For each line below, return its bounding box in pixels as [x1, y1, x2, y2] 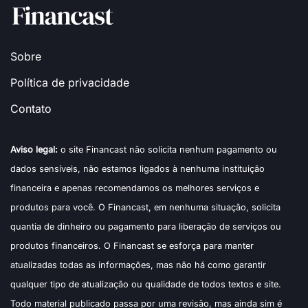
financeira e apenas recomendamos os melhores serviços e [10, 182, 259, 193]
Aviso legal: [10, 144, 58, 155]
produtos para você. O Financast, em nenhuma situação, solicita [10, 201, 280, 212]
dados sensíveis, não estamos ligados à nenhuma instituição [10, 163, 265, 174]
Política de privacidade [10, 75, 129, 89]
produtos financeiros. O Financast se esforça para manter [10, 240, 254, 251]
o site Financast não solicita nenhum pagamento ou [58, 144, 277, 155]
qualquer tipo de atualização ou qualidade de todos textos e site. [10, 278, 281, 289]
